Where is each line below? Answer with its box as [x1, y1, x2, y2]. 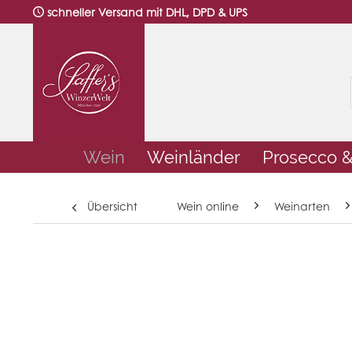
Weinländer [147, 147, 240, 168]
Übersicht [87, 198, 137, 214]
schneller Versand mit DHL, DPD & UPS [47, 4, 247, 20]
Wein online [177, 198, 239, 214]
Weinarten [274, 198, 330, 214]
